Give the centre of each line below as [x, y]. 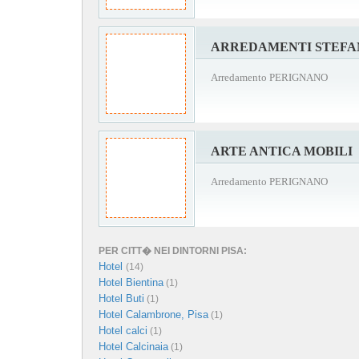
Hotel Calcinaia [133, 347]
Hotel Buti [121, 298]
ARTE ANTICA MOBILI [282, 151]
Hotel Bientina [131, 282]
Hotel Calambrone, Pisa [153, 315]
